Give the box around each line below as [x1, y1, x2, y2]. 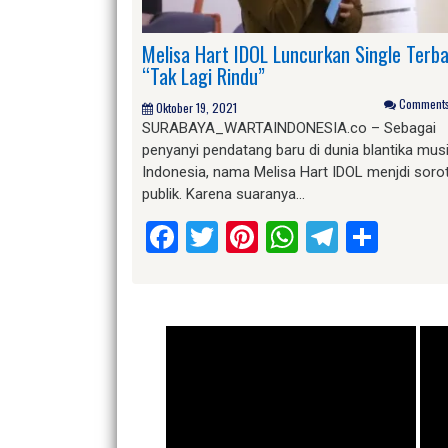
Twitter [218, 217, 316, 256]
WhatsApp [298, 217, 442, 256]
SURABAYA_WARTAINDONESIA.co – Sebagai [142, 118, 436, 137]
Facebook [178, 217, 311, 256]
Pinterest [258, 217, 383, 256]
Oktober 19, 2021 [156, 98, 237, 116]
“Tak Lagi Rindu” [142, 60, 265, 91]
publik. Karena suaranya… [142, 184, 305, 203]
